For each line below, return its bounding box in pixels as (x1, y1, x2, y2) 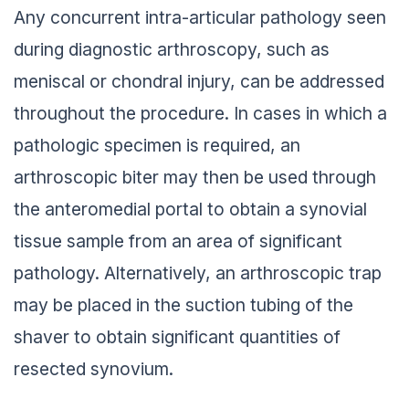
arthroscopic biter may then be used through (14, 166, 376, 189)
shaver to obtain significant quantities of (14, 326, 341, 349)
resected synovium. (14, 358, 173, 381)
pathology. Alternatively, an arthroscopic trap (14, 262, 382, 285)
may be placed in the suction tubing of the (14, 294, 353, 317)
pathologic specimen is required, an (14, 134, 300, 157)
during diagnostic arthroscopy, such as (14, 38, 330, 61)
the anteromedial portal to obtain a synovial (14, 198, 367, 221)
